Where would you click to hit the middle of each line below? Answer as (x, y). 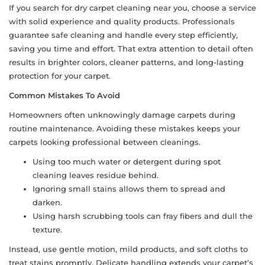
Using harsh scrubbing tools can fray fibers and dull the (143, 216)
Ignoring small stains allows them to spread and (129, 188)
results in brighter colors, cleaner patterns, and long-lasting (126, 62)
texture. (47, 229)
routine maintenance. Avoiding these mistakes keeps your (125, 128)
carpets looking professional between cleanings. (105, 142)
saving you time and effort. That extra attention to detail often (131, 48)
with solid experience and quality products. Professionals (122, 21)
